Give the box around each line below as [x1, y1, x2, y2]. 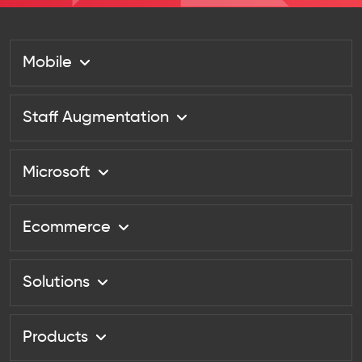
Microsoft [23, 164, 90, 181]
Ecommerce [23, 219, 111, 236]
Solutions [23, 274, 90, 291]
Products [23, 329, 88, 346]
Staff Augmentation [23, 109, 169, 126]
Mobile [23, 54, 72, 71]
